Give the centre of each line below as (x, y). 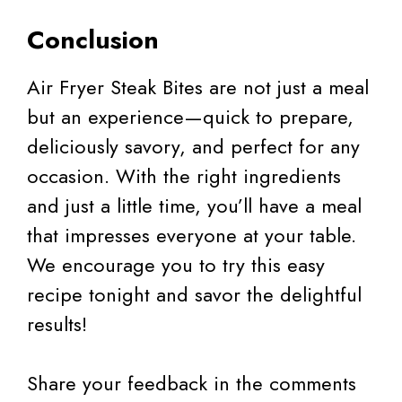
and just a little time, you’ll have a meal (194, 206)
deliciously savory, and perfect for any (193, 147)
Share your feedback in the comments (192, 384)
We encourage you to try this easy (176, 265)
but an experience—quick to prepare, (190, 117)
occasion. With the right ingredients (184, 176)
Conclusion (93, 40)
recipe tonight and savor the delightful (194, 295)
